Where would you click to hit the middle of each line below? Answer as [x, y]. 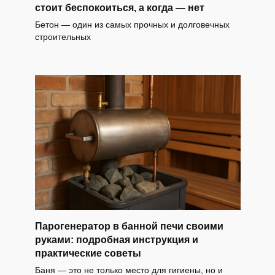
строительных [63, 37]
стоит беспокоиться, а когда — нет [119, 8]
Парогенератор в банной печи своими [129, 226]
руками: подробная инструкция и [116, 239]
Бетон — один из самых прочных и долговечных [132, 25]
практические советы [88, 253]
